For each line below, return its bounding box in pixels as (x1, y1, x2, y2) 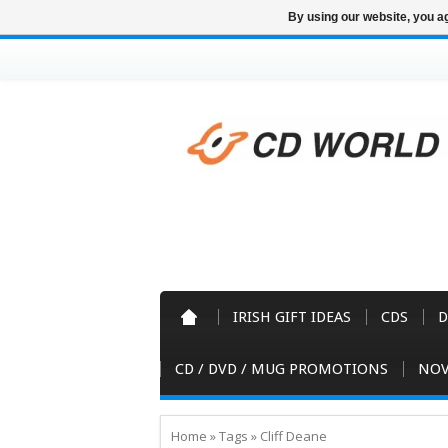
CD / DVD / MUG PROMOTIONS (175, 360, 388, 378)
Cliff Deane (260, 427, 327, 445)
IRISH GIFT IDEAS (233, 308, 351, 326)
